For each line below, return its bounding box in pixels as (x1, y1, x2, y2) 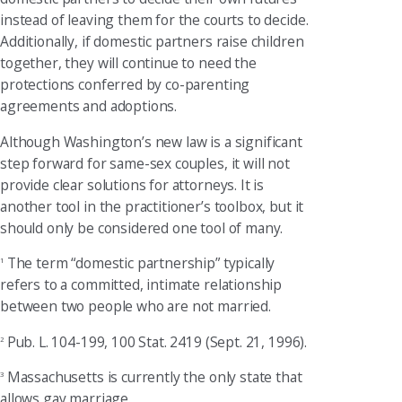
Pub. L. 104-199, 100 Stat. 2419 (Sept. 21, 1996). (3, 331, 308, 352)
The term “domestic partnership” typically (3, 253, 275, 274)
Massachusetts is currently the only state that (3, 367, 302, 388)
